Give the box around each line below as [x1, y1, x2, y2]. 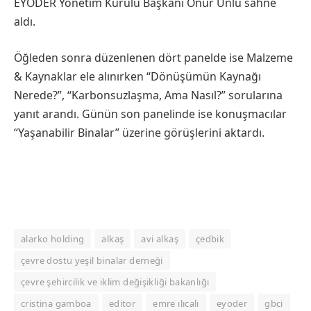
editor [108, 296, 136, 310]
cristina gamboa [21, 296, 92, 310]
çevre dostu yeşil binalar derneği [21, 253, 163, 267]
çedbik [195, 232, 225, 245]
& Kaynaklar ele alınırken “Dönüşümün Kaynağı [14, 68, 261, 84]
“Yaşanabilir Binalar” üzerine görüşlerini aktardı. [14, 124, 264, 140]
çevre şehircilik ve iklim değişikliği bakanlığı [21, 275, 210, 288]
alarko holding [21, 232, 85, 245]
